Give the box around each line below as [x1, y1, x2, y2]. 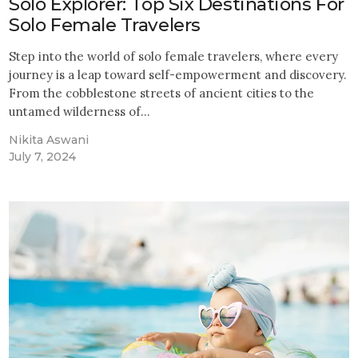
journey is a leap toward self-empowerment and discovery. [9, 66, 348, 82]
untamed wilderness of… [9, 103, 151, 119]
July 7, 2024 [9, 149, 77, 164]
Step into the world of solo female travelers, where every [9, 48, 339, 64]
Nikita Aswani [9, 132, 89, 147]
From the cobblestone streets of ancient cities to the [9, 85, 315, 101]
